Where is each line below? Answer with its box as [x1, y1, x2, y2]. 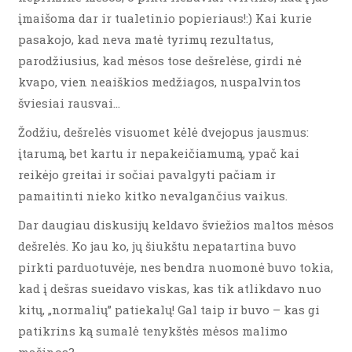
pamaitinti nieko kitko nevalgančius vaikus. [18, 187, 288, 203]
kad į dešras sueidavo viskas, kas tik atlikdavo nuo [18, 280, 321, 296]
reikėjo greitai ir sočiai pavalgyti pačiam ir [18, 166, 276, 182]
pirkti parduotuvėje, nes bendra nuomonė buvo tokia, [18, 258, 333, 275]
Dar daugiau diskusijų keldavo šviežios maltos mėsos [18, 216, 334, 233]
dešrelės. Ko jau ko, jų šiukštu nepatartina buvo [18, 237, 296, 254]
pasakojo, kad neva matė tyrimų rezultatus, [18, 31, 273, 47]
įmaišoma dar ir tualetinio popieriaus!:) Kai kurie [18, 9, 312, 26]
